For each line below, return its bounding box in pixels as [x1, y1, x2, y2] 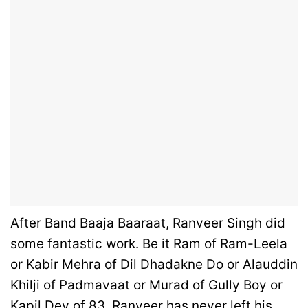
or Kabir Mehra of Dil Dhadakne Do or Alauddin [10, 256, 298, 273]
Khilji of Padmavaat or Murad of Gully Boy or [10, 277, 283, 294]
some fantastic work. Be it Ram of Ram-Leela [10, 236, 287, 252]
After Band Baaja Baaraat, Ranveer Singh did [10, 215, 285, 232]
